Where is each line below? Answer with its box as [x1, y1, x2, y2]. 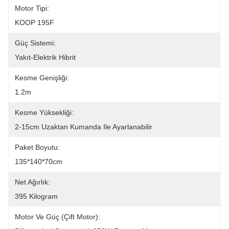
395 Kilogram [15, 192, 58, 200]
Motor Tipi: [15, 4, 49, 12]
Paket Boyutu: [15, 143, 60, 151]
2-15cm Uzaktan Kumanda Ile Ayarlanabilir [15, 123, 152, 131]
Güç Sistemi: [15, 39, 56, 47]
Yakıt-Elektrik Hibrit [15, 53, 76, 61]
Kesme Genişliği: [15, 74, 69, 82]
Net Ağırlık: [15, 178, 50, 186]
